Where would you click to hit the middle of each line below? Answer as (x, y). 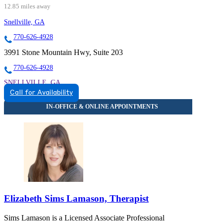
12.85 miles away (27, 7)
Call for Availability (41, 93)
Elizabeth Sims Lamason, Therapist (76, 198)
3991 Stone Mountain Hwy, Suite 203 (63, 53)
